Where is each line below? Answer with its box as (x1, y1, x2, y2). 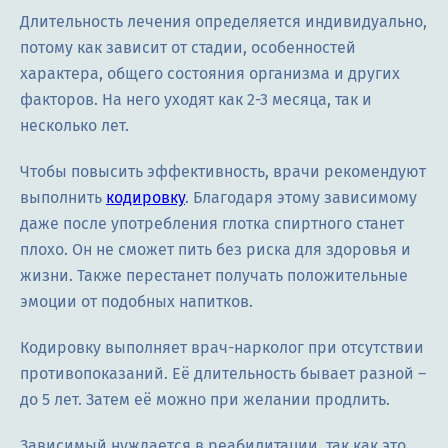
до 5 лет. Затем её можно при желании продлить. (20, 390, 390, 410)
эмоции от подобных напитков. (20, 292, 253, 312)
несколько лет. (20, 116, 129, 136)
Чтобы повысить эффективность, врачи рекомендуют (20, 162, 426, 182)
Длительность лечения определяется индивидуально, (20, 12, 427, 32)
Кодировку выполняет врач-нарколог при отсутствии (20, 338, 424, 358)
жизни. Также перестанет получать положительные (20, 266, 408, 286)
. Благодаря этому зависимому (185, 188, 417, 208)
